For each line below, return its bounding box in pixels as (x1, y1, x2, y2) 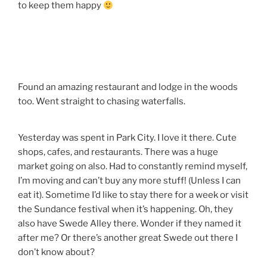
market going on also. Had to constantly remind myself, (18, 161, 247, 172)
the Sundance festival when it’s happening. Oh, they (18, 204, 233, 215)
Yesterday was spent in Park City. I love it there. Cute (18, 132, 237, 144)
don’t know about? (18, 247, 95, 258)
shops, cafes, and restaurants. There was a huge (18, 147, 218, 158)
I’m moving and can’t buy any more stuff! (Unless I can (18, 175, 241, 187)
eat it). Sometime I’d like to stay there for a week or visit (18, 190, 249, 201)
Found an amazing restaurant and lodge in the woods (18, 81, 238, 92)
